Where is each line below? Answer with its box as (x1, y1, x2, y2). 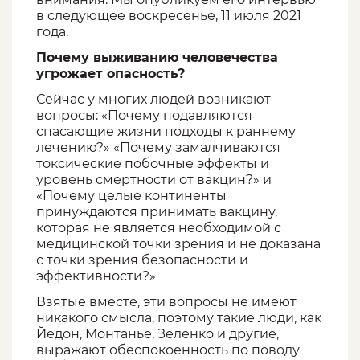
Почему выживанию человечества (36, 50, 278, 66)
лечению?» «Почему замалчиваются (36, 140, 280, 156)
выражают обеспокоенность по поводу (36, 342, 300, 358)
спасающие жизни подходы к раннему (36, 124, 296, 140)
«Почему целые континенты (36, 188, 227, 204)
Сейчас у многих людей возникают (36, 92, 271, 108)
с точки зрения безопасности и (36, 252, 248, 268)
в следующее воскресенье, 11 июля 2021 (36, 8, 301, 24)
